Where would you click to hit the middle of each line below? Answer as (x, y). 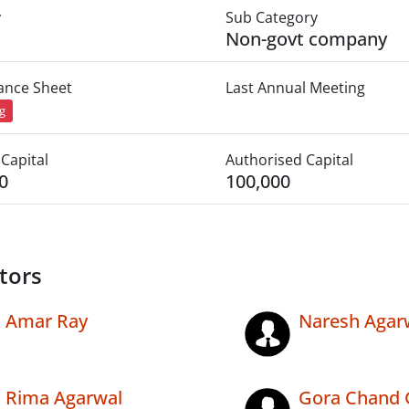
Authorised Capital (289, 160)
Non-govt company (306, 39)
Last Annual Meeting (295, 88)
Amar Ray (47, 321)
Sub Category (271, 17)
